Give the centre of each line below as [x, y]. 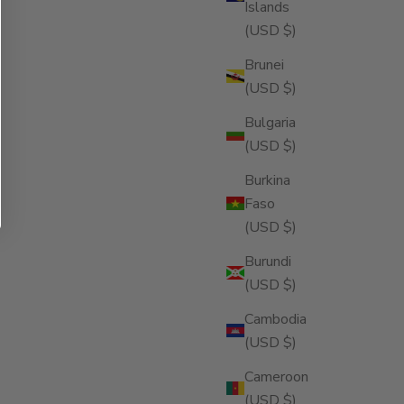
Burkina [267, 180]
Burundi [268, 261]
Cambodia [275, 319]
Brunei [264, 64]
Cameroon [276, 376]
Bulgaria [270, 122]
